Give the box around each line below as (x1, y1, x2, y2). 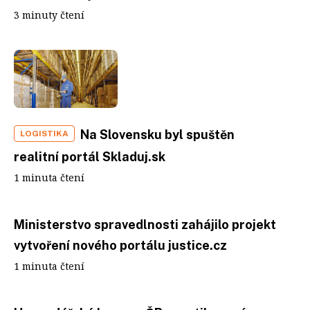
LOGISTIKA (20, 129, 69, 138)
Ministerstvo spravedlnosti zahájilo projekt (14, 217, 276, 232)
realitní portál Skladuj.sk (14, 149, 165, 164)
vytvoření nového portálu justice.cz (14, 238, 227, 253)
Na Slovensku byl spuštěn (80, 127, 235, 142)
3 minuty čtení (14, 8, 84, 21)
